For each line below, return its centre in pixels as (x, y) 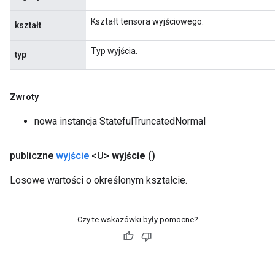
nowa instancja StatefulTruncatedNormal (120, 121)
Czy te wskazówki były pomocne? (137, 219)
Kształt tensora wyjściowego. (147, 21)
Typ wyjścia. (114, 51)
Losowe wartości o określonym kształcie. (99, 180)
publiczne (33, 156)
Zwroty (24, 97)
